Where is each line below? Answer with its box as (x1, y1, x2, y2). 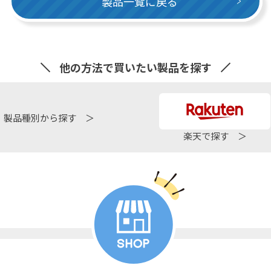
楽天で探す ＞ (183, 129, 247, 142)
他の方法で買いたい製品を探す (59, 59, 212, 76)
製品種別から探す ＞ (3, 111, 94, 124)
